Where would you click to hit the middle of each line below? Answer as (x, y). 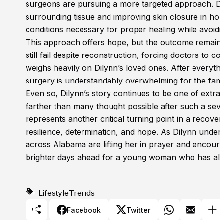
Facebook (84, 210)
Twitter (138, 210)
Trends (82, 193)
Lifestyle (54, 193)
